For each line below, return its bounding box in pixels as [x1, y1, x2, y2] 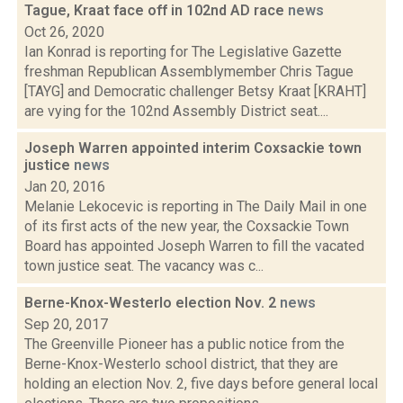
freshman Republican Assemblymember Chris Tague [24, 63, 354, 80]
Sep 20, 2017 [24, 316, 108, 333]
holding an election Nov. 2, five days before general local [24, 375, 378, 392]
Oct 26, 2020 [24, 23, 104, 40]
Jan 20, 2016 [24, 178, 105, 195]
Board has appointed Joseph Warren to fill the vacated [24, 237, 364, 255]
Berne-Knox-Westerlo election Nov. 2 [24, 294, 280, 311]
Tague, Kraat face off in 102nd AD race [24, 2, 288, 19]
